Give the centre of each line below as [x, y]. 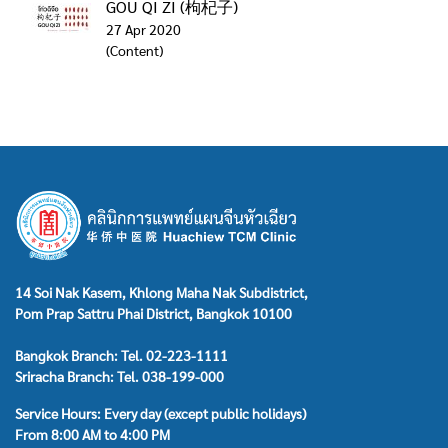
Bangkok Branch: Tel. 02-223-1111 [121, 355]
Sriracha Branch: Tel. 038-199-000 [119, 376]
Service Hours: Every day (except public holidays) [160, 413]
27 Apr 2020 [143, 29]
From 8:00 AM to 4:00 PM [92, 434]
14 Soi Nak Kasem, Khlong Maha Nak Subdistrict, [161, 292]
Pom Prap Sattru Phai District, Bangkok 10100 [153, 313]
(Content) [134, 50]
